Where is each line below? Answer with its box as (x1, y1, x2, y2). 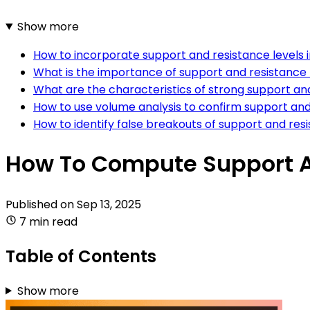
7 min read (19, 213, 77, 230)
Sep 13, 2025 (77, 196, 141, 212)
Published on (6, 196, 77, 212)
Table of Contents (6, 244, 156, 268)
